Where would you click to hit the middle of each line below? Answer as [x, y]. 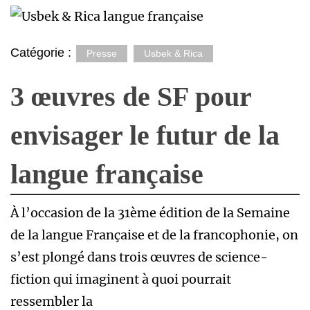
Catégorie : [43, 53]
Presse [102, 53]
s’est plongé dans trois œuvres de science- [139, 257]
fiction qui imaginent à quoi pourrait [121, 279]
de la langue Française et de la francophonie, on [154, 235]
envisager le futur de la [145, 135]
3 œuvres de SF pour [131, 97]
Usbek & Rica [173, 53]
